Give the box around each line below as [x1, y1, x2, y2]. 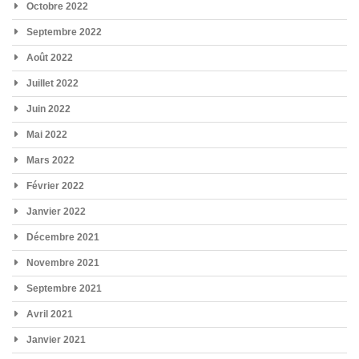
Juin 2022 [26, 103, 71, 115]
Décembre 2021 [26, 231, 99, 243]
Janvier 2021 [26, 333, 86, 345]
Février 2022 [26, 179, 84, 192]
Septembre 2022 [26, 26, 102, 38]
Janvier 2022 [26, 205, 86, 217]
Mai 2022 [26, 128, 67, 140]
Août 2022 [26, 51, 73, 63]
